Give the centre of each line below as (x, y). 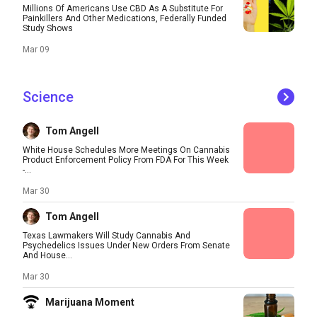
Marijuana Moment (90, 302)
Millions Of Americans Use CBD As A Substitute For (123, 8)
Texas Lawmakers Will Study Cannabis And (106, 236)
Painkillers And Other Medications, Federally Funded (125, 18)
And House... (47, 255)
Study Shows (48, 28)
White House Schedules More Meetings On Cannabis (126, 150)
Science (48, 97)
